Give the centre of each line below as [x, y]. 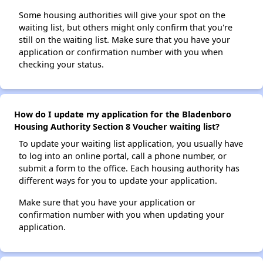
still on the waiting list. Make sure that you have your [124, 40]
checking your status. [61, 65]
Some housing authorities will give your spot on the [122, 15]
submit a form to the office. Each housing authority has [129, 168]
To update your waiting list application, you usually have [131, 144]
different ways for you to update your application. [118, 181]
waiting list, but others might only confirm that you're [126, 28]
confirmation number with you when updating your [122, 215]
